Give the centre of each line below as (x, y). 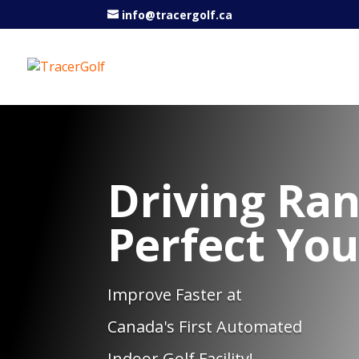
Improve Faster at (175, 294)
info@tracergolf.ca (177, 14)
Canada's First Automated (205, 327)
